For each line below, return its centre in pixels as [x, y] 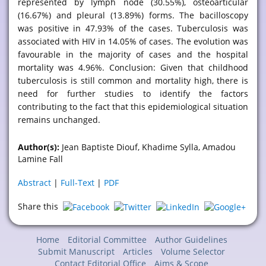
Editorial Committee [107, 240]
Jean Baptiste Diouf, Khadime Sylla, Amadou [148, 147]
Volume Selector [193, 252]
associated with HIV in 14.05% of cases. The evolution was [133, 41]
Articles [138, 252]
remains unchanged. [59, 120]
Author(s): [39, 147]
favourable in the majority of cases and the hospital [133, 54]
